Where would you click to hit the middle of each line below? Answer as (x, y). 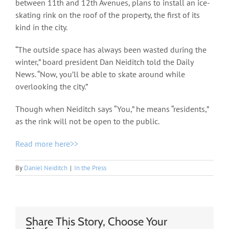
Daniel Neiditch (46, 168)
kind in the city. (41, 27)
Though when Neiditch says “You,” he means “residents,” (112, 109)
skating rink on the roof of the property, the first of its (108, 15)
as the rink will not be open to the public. (87, 121)
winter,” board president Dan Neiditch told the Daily (104, 62)
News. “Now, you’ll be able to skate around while (100, 74)
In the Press (90, 168)
